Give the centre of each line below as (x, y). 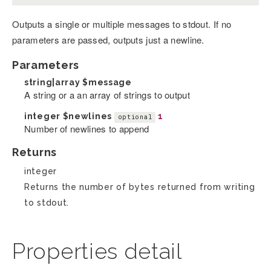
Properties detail (97, 251)
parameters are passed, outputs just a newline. (108, 40)
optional (135, 117)
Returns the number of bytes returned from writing (140, 187)
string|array (54, 83)
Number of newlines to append (87, 129)
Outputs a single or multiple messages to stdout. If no (122, 24)
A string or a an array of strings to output (107, 95)
